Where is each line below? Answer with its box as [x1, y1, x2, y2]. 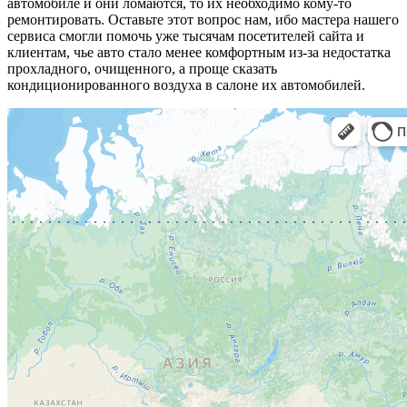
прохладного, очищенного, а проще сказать [7, 60, 277, 76]
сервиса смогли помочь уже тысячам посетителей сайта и [7, 27, 364, 44]
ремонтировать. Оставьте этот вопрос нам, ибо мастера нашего [7, 11, 399, 27]
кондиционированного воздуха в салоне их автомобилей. [7, 76, 365, 93]
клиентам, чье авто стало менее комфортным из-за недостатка [7, 44, 391, 60]
